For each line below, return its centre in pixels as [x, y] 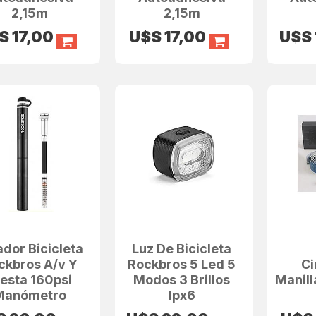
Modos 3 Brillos [182, 279]
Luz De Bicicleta [182, 248]
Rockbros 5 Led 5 [182, 264]
